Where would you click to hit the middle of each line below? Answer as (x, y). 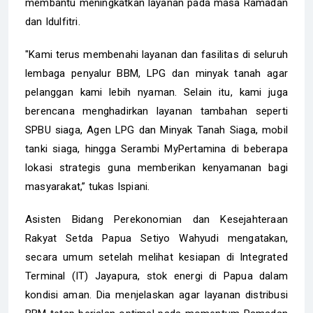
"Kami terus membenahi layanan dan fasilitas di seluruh (156, 54)
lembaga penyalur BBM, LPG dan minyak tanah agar (156, 73)
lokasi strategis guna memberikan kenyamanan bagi (156, 167)
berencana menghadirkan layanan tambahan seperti (156, 111)
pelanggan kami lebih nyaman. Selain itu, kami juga (156, 92)
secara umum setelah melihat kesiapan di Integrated (156, 257)
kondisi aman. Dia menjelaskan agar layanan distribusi (156, 294)
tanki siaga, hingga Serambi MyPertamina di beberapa (156, 148)
